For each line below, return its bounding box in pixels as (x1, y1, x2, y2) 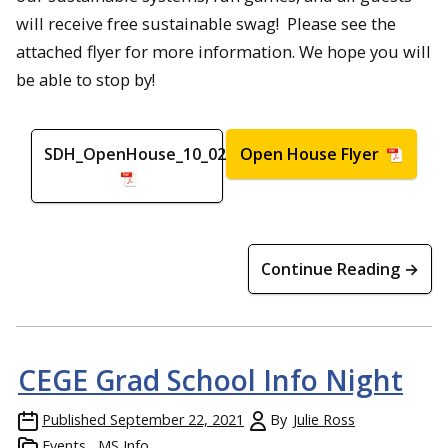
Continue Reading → (261, 258, 419, 281)
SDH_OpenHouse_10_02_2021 (43, 143, 269, 166)
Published (42, 410, 106, 430)
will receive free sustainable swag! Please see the (16, 11, 396, 35)
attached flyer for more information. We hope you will (16, 39, 431, 63)
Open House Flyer (239, 143, 383, 166)
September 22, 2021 (110, 410, 244, 430)
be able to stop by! (16, 67, 155, 91)
